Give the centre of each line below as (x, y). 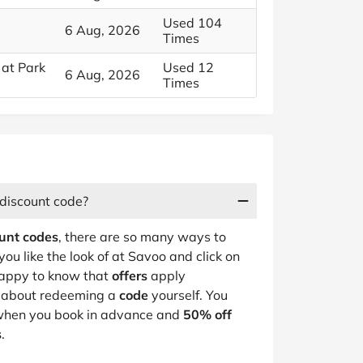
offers (130, 275)
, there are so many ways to (142, 237)
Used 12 (188, 67)
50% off (207, 314)
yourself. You (188, 295)
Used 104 (192, 23)
